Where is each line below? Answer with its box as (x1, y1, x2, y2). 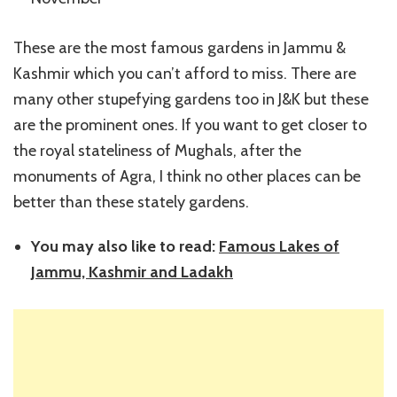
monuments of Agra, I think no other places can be (13, 167, 361, 187)
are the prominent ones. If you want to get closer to (13, 115, 367, 136)
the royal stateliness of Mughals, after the (13, 141, 301, 161)
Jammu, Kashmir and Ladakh (31, 262, 233, 283)
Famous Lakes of (219, 237, 339, 257)
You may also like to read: (31, 237, 219, 257)
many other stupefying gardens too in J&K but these (13, 90, 369, 110)
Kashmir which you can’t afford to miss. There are (13, 64, 356, 84)
